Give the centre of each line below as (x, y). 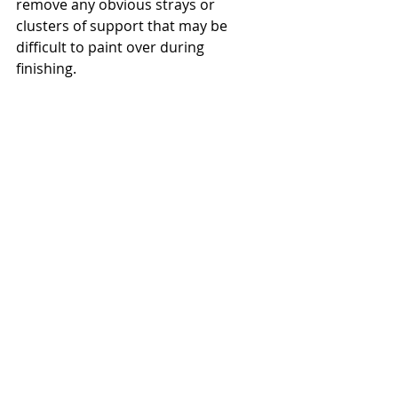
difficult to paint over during (112, 48)
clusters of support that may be (123, 26)
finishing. (53, 69)
